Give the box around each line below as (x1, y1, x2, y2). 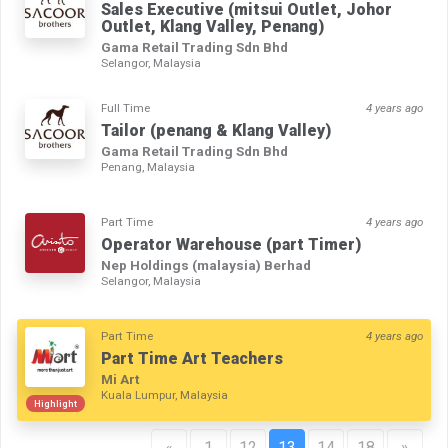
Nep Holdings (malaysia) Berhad (101, 257, 311, 274)
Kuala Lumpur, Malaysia (101, 388, 228, 403)
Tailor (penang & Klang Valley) (101, 121, 331, 141)
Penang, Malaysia (101, 160, 195, 175)
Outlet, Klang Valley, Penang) (101, 17, 324, 37)
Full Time (101, 101, 150, 116)
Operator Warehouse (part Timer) (101, 235, 361, 255)
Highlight (33, 398, 77, 410)
